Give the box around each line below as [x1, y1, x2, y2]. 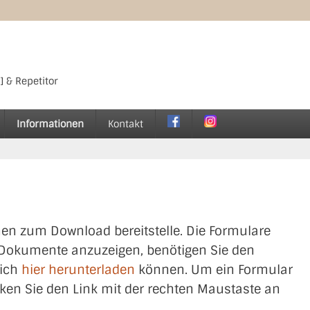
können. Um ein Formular [135, 261, 293, 277]
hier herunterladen [21, 261, 136, 277]
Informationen [16, 118, 84, 130]
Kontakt [107, 118, 143, 130]
